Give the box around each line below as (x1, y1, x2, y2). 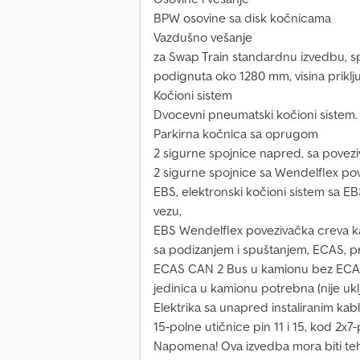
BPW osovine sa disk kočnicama (153, 10, 331, 27)
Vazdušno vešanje (153, 29, 252, 46)
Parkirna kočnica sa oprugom (153, 125, 318, 142)
